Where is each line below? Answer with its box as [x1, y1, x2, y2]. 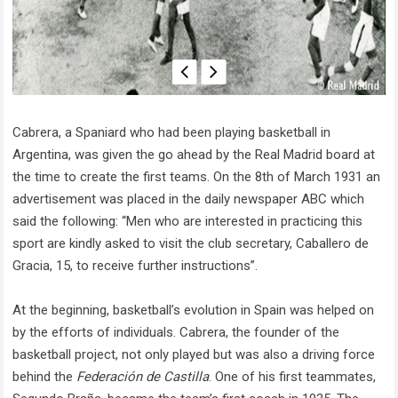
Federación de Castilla [76, 369, 210, 386]
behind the [12, 369, 77, 386]
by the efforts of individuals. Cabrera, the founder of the [12, 324, 340, 341]
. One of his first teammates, [209, 369, 377, 386]
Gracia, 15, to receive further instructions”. [12, 258, 259, 275]
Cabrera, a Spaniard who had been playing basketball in [12, 124, 331, 141]
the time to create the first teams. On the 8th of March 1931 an [12, 169, 381, 186]
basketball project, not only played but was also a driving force [12, 346, 376, 363]
